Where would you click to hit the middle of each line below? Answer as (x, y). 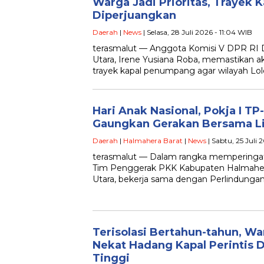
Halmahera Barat (153, 141)
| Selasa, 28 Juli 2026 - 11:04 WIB (197, 32)
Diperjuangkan (134, 15)
